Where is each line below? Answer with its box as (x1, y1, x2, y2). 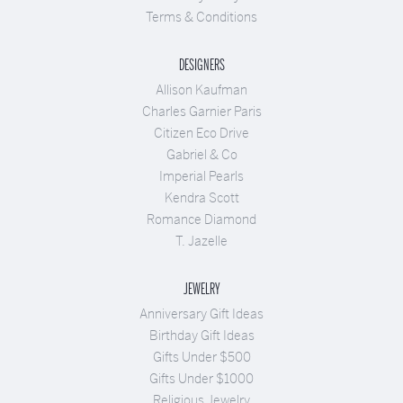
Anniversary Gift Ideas (139, 305, 264, 322)
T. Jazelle (175, 232, 228, 249)
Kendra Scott (164, 189, 239, 206)
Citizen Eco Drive (154, 124, 249, 141)
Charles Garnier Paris (141, 103, 262, 120)
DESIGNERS (178, 52, 225, 76)
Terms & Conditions (146, 8, 257, 25)
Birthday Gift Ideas (148, 327, 255, 344)
